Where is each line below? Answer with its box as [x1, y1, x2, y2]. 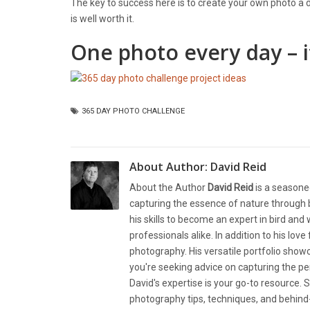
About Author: [129, 159, 210, 175]
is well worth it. [71, 12, 134, 24]
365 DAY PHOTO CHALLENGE [82, 107, 185, 116]
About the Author [129, 182, 208, 194]
